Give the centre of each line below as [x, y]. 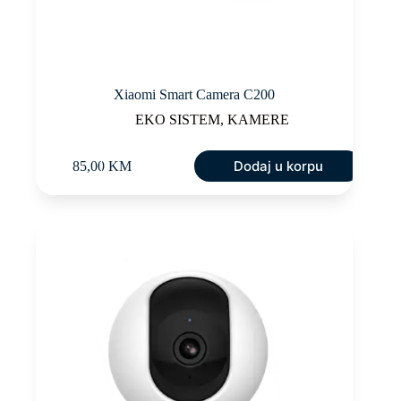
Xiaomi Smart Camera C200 [195, 94]
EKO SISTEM [178, 119]
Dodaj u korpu [278, 166]
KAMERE [259, 119]
